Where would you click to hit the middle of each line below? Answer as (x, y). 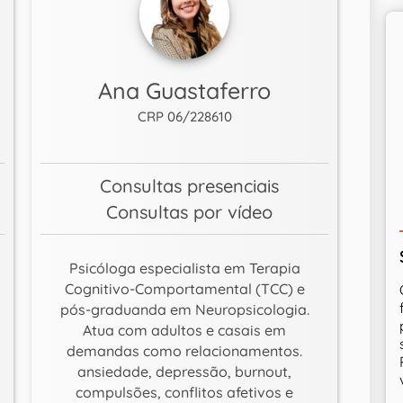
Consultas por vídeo (189, 212)
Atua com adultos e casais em (185, 331)
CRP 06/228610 (184, 117)
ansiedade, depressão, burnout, (185, 372)
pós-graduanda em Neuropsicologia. (184, 310)
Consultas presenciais (189, 186)
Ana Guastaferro (185, 91)
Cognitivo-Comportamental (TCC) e (184, 289)
